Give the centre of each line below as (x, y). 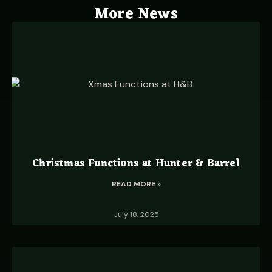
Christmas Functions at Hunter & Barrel (136, 164)
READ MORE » (136, 184)
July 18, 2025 (136, 214)
